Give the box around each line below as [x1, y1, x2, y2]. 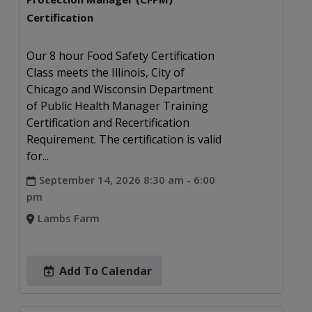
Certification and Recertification [26, 114, 189, 130]
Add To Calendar [58, 263, 152, 279]
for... [26, 148, 49, 164]
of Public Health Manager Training [26, 97, 208, 114]
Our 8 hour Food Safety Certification [26, 47, 214, 63]
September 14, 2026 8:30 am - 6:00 [38, 172, 215, 187]
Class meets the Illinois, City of [26, 64, 185, 80]
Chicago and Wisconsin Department [26, 81, 213, 97]
